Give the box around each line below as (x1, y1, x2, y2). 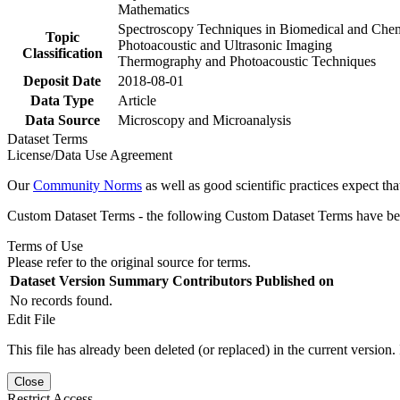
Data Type (30, 92, 94, 108)
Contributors (172, 272, 252, 288)
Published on (255, 272, 334, 288)
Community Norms (33, 177, 142, 193)
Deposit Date (23, 72, 101, 88)
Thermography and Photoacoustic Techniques (118, 53, 376, 69)
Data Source (24, 112, 100, 128)
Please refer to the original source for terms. (7, 254, 251, 270)
